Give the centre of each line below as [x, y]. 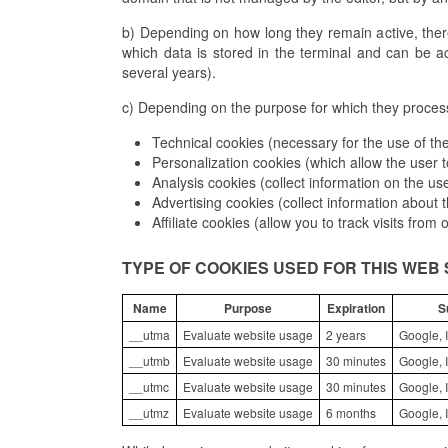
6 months [351, 413]
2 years [346, 335]
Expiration [356, 308]
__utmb [149, 361]
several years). [169, 72]
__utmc [149, 387]
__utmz [149, 413]
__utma [149, 335]
